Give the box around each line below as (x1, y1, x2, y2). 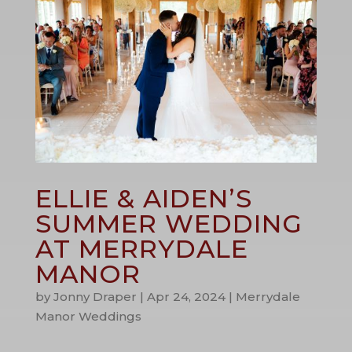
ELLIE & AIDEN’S (35, 182, 252, 214)
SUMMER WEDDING (35, 207, 302, 239)
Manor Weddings (35, 308, 141, 324)
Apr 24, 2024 (146, 288, 225, 304)
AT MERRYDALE (35, 233, 248, 264)
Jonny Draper (53, 288, 137, 304)
